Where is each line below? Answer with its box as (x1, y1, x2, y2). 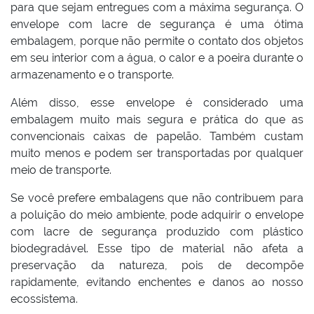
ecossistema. (11, 292, 78, 306)
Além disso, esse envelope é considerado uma (11, 96, 303, 109)
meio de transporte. (11, 163, 111, 177)
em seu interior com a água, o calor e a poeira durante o (11, 51, 303, 64)
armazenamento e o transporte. (11, 68, 174, 81)
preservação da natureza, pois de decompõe (11, 259, 303, 272)
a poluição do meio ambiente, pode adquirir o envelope (11, 208, 303, 221)
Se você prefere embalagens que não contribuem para (11, 191, 303, 205)
